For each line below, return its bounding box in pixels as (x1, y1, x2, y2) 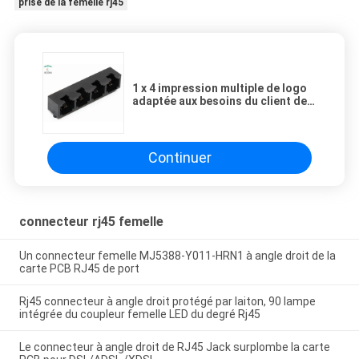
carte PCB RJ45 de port (18, 262, 139, 276)
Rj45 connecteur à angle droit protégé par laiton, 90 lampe (18, 295, 316, 309)
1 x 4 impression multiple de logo (132, 81, 307, 95)
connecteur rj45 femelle (18, 214, 163, 230)
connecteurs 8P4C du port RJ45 (132, 107, 302, 120)
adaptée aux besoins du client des (132, 94, 313, 107)
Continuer (147, 149, 212, 167)
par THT (132, 119, 176, 133)
